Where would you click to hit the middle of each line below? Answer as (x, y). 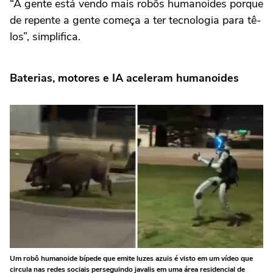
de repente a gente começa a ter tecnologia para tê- (136, 20)
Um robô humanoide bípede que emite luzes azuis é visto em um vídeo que (131, 258)
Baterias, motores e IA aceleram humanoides (124, 78)
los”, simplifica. (45, 36)
